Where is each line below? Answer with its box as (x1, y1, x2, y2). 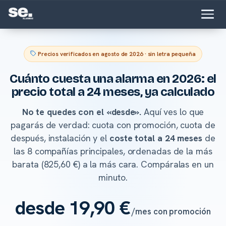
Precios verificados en (36, 49, 101, 58)
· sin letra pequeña (143, 49, 196, 58)
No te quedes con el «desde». (22, 105, 141, 118)
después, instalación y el (11, 132, 109, 144)
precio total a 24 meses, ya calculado (11, 84, 215, 99)
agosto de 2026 (101, 49, 143, 58)
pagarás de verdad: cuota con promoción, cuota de (11, 119, 215, 131)
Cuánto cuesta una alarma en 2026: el (10, 71, 216, 86)
